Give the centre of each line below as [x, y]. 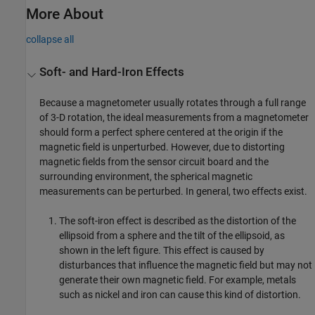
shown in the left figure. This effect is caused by [162, 250]
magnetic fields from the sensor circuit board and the [154, 161]
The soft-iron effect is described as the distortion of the [178, 220]
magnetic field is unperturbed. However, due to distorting [162, 147]
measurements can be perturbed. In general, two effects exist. [174, 191]
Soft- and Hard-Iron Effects [112, 72]
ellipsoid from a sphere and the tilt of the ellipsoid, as [172, 235]
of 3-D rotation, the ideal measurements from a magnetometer [174, 117]
